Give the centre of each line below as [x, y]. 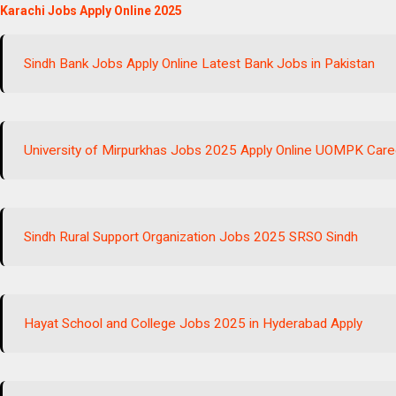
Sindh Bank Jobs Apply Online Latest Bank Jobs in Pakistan [200, 64]
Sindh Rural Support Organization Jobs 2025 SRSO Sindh [191, 237]
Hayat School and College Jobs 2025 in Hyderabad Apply [194, 324]
